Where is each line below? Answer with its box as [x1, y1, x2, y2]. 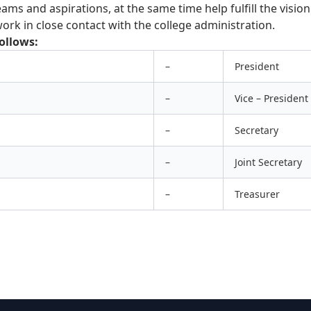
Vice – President [235, 91, 308, 105]
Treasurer [235, 187, 280, 201]
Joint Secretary [235, 155, 302, 169]
